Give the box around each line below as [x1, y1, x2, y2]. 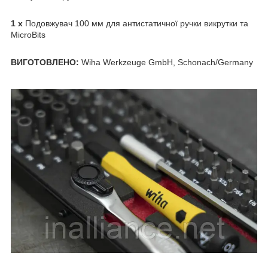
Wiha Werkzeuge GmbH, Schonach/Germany [79, 57, 253, 67]
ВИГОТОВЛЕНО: [11, 57, 79, 67]
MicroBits [11, 29, 45, 39]
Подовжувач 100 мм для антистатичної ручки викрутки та [25, 18, 248, 28]
